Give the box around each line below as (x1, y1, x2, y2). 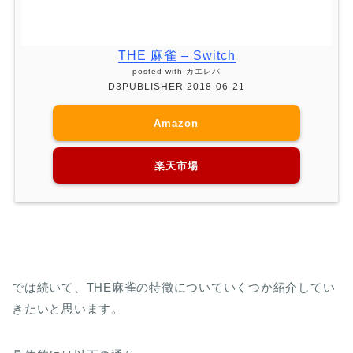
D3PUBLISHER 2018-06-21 (108, 88, 245, 100)
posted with (132, 74, 186, 84)
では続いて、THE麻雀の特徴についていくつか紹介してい (12, 288, 336, 302)
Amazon (154, 124, 199, 136)
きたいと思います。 (12, 309, 124, 323)
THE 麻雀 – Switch (117, 56, 236, 70)
